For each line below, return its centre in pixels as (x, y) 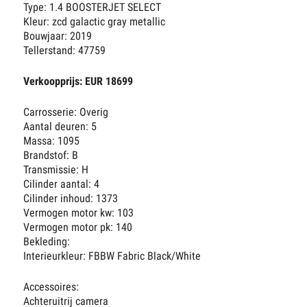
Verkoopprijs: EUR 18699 (78, 82)
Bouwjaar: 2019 (58, 36)
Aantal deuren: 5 (60, 127)
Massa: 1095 (52, 141)
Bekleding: (47, 242)
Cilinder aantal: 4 (62, 184)
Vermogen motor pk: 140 (78, 228)
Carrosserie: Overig (66, 112)
